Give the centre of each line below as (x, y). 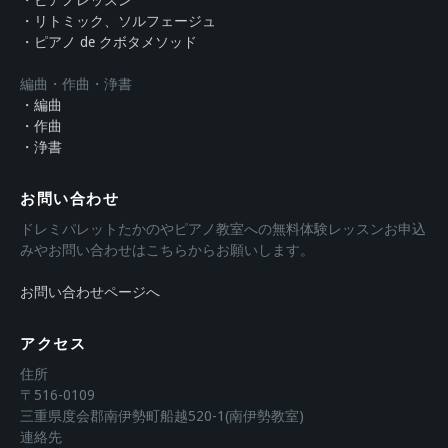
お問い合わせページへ (90, 291)
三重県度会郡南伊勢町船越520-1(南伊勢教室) (162, 415)
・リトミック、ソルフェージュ (118, 20)
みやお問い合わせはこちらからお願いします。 (167, 249)
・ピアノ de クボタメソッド (108, 41)
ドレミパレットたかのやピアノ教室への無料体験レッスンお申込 (223, 228)
